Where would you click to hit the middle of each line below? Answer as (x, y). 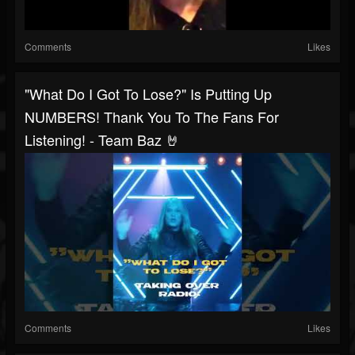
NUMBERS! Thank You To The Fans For (152, 117)
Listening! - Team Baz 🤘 (102, 140)
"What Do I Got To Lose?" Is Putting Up (148, 94)
